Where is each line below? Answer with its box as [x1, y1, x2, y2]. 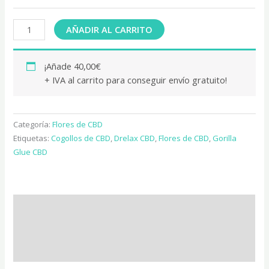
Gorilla [213, 133, 237, 144]
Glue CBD [13, 147, 48, 158]
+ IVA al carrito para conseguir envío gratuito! [44, 73, 227, 86]
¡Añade [44, 59, 74, 72]
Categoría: [13, 119, 53, 130]
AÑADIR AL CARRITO [66, 23, 153, 35]
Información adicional [13, 222, 108, 234]
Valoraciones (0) [13, 244, 82, 257]
